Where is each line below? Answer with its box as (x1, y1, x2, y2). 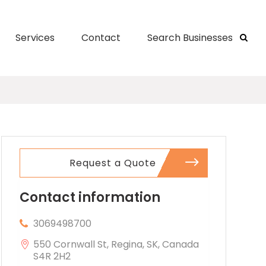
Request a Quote (69, 156, 157, 170)
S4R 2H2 (33, 249, 71, 263)
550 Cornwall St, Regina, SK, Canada (33, 237, 199, 251)
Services (15, 31, 55, 45)
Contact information (19, 188, 160, 207)
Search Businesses (147, 31, 233, 45)
